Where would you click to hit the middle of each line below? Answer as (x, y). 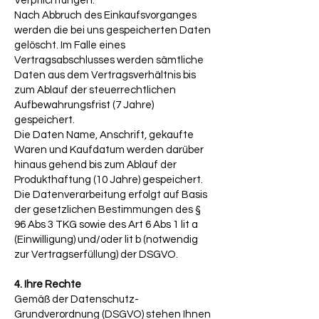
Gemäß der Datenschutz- (77, 299)
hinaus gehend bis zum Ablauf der (95, 165)
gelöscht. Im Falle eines (70, 45)
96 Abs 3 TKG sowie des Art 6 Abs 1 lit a (106, 225)
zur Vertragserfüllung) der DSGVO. (96, 255)
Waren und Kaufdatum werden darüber (109, 150)
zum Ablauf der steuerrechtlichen (95, 90)
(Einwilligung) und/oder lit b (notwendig (106, 240)
